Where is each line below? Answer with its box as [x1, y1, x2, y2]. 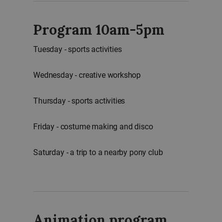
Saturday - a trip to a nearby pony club [33, 148, 163, 157]
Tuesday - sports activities [33, 45, 122, 54]
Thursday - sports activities [33, 96, 125, 106]
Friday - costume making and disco [33, 122, 153, 131]
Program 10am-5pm [33, 21, 165, 39]
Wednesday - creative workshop [33, 70, 141, 80]
